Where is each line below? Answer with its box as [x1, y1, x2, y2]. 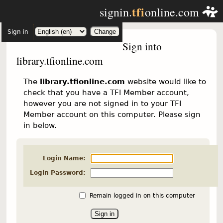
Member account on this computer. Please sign [23, 110, 201, 119]
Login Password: [30, 169, 86, 177]
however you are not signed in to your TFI [23, 99, 181, 108]
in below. [23, 121, 57, 130]
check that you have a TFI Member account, [23, 88, 189, 97]
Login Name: [43, 155, 86, 162]
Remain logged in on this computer [89, 192, 195, 200]
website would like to [124, 77, 206, 86]
